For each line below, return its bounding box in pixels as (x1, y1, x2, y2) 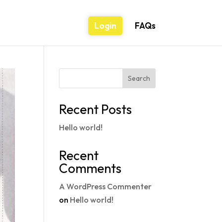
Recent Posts (59, 101, 132, 117)
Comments (59, 160, 122, 176)
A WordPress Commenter (59, 181, 152, 191)
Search (127, 74, 150, 83)
